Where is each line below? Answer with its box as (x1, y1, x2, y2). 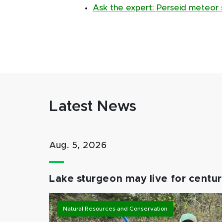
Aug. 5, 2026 (49, 141, 107, 150)
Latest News (49, 99, 137, 114)
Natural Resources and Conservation (63, 206, 167, 212)
